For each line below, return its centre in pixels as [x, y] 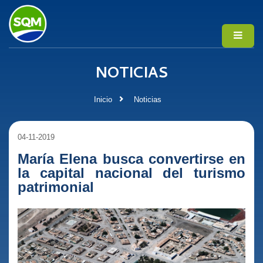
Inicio [103, 99]
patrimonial [56, 187]
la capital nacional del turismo [131, 173]
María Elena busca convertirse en [131, 159]
